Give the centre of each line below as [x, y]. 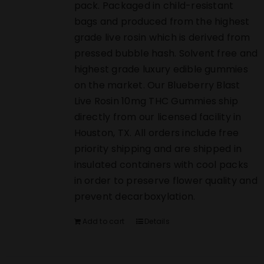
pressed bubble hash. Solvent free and [166, 54]
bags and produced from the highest [162, 22]
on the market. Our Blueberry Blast [157, 85]
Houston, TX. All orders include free [156, 133]
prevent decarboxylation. [137, 197]
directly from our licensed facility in [158, 117]
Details [157, 222]
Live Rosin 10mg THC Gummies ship [156, 101]
